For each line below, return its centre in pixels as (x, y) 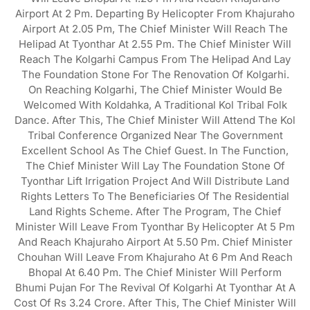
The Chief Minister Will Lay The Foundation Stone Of (155, 166)
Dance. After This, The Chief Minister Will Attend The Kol (155, 120)
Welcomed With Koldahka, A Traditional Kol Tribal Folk (155, 105)
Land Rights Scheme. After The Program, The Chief (155, 212)
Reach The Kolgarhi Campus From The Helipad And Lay (155, 60)
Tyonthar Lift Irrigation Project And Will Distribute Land (155, 181)
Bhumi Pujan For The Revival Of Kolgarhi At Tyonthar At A (155, 288)
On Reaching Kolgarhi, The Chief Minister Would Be (155, 90)
